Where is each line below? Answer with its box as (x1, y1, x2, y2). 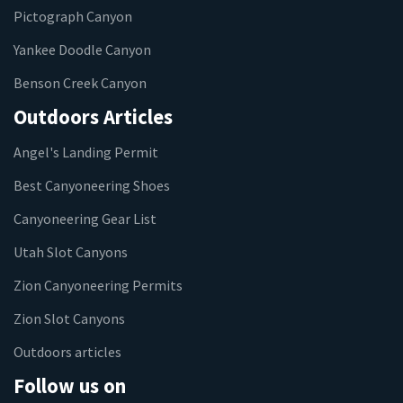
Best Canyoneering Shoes (13, 175, 170, 194)
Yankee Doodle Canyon (13, 40, 151, 59)
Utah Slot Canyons (13, 242, 128, 261)
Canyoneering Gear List (13, 209, 157, 228)
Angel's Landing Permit (13, 142, 158, 161)
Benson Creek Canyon (13, 74, 147, 93)
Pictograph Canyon (13, 7, 132, 26)
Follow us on (13, 372, 126, 399)
